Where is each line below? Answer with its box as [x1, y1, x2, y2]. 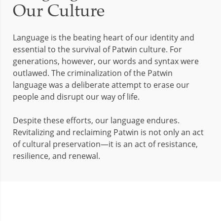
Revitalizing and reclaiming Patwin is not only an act [13, 126, 204, 138]
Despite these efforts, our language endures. [13, 114, 180, 126]
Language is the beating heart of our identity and [13, 32, 194, 43]
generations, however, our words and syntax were [13, 55, 199, 67]
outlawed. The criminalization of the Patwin [13, 67, 173, 78]
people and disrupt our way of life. [13, 91, 140, 102]
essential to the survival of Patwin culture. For [13, 43, 182, 55]
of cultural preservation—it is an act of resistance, [13, 138, 198, 149]
